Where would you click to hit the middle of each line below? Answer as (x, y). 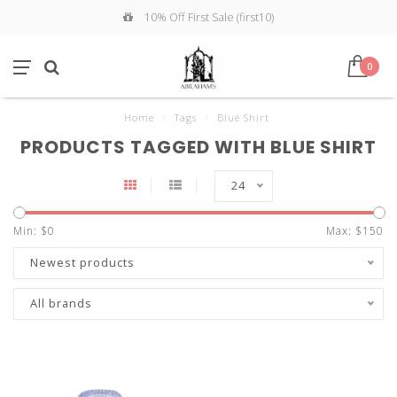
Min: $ (31, 231)
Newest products (82, 263)
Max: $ (344, 231)
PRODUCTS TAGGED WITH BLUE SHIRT (198, 147)
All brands (61, 304)
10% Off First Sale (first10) (208, 17)
